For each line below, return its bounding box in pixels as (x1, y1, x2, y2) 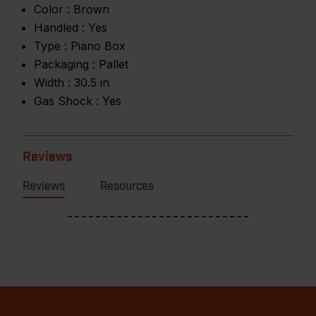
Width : (34, 75, 71, 90)
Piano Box (71, 39, 126, 53)
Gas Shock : (34, 94, 99, 108)
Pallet (99, 57, 128, 71)
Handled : (34, 20, 85, 35)
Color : (34, 2, 70, 16)
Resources (100, 181, 154, 192)
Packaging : (34, 57, 95, 71)
